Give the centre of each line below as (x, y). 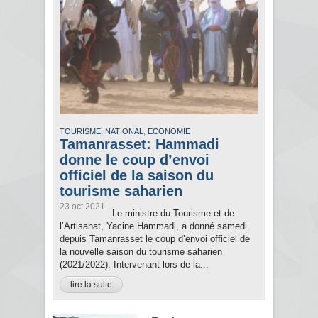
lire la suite (91, 285)
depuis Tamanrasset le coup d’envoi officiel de (155, 239)
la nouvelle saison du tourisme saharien (141, 252)
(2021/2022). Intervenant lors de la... (134, 265)
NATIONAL (124, 132)
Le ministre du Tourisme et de (173, 214)
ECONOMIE (169, 132)
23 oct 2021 (82, 207)
